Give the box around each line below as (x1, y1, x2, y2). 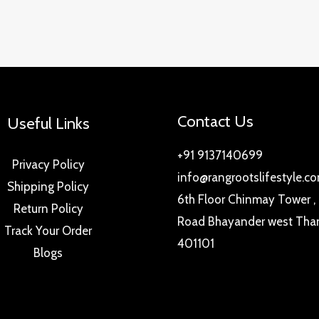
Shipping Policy (7, 179, 90, 194)
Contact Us (177, 112, 253, 132)
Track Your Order (4, 223, 93, 238)
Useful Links (6, 114, 90, 134)
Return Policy (13, 201, 83, 216)
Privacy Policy (11, 157, 85, 172)
